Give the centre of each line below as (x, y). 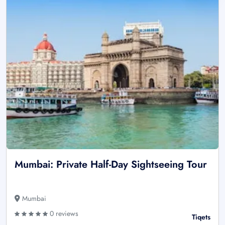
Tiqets (201, 217)
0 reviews (63, 214)
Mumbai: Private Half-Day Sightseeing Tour (111, 165)
